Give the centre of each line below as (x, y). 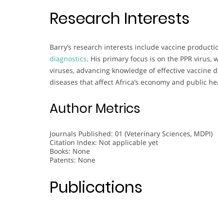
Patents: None (73, 160)
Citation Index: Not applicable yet (104, 142)
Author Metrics (95, 108)
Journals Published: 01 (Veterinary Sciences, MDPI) (131, 133)
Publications (96, 187)
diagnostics (68, 58)
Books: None (70, 151)
